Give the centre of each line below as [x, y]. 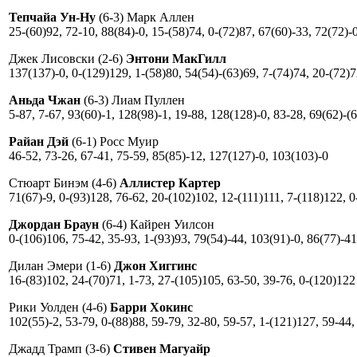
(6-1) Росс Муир [114, 141]
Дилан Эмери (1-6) [61, 265]
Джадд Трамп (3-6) [61, 348]
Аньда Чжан [46, 100]
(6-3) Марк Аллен [145, 17]
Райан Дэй [39, 141]
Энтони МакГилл [176, 58]
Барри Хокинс [151, 307]
